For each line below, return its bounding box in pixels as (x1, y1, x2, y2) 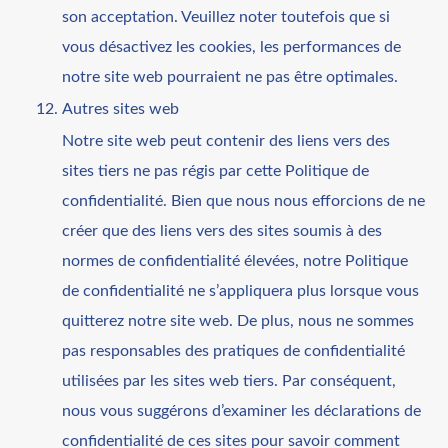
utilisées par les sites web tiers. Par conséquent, (62, 372, 397, 389)
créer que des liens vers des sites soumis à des (62, 222, 383, 239)
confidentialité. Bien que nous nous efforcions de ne (62, 192, 426, 209)
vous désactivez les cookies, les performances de (62, 38, 402, 55)
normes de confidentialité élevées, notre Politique (62, 252, 409, 269)
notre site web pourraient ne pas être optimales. (62, 68, 399, 85)
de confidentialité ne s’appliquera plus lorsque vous (62, 282, 420, 299)
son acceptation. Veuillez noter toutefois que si (62, 8, 391, 25)
